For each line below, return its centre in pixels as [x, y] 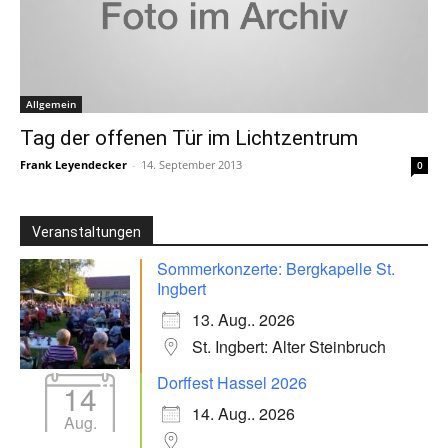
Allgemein [51, 104]
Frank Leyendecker [73, 165]
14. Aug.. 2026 [243, 414]
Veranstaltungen [86, 232]
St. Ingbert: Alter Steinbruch [289, 347]
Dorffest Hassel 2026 [232, 383]
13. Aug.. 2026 [243, 320]
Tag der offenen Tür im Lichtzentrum [189, 138]
